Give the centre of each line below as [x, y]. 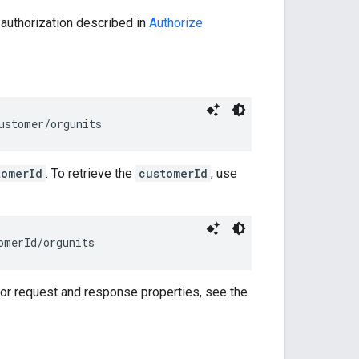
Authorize [176, 22]
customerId [173, 173]
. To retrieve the [91, 173]
